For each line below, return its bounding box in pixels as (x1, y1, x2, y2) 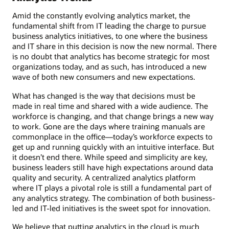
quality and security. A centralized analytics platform (12, 172, 196, 182)
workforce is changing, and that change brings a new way (12, 110, 214, 121)
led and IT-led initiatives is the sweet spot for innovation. (12, 202, 211, 213)
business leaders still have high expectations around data (12, 162, 213, 172)
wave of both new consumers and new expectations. (12, 72, 195, 82)
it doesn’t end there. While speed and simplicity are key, (12, 151, 208, 162)
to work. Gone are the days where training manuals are (12, 121, 205, 131)
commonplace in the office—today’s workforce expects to (12, 131, 213, 142)
